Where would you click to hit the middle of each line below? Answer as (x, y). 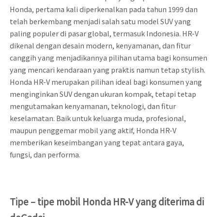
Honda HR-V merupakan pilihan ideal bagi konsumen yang (106, 82)
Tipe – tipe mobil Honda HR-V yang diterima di (107, 201)
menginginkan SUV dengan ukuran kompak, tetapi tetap (103, 94)
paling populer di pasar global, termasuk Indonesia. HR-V (104, 33)
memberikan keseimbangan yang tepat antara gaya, (97, 142)
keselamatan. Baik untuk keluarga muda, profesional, (98, 118)
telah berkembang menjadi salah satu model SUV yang (100, 21)
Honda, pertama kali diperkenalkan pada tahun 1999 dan (104, 9)
